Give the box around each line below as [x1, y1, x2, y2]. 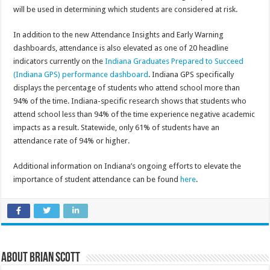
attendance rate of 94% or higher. [13, 136, 130, 145]
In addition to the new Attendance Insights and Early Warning [13, 30, 224, 39]
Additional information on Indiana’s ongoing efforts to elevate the [13, 161, 242, 171]
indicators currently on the [13, 56, 105, 66]
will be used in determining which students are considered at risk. [13, 4, 238, 14]
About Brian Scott [1, 251, 81, 265]
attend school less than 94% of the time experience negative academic [13, 109, 256, 119]
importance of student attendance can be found [13, 174, 181, 184]
